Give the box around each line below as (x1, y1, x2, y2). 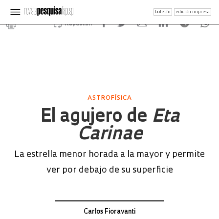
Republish (64, 21, 92, 27)
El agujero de (40, 109, 152, 126)
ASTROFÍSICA (87, 95, 132, 101)
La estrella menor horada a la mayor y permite (14, 150, 205, 159)
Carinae (77, 126, 142, 144)
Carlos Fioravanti (84, 209, 135, 215)
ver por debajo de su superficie (46, 166, 173, 175)
